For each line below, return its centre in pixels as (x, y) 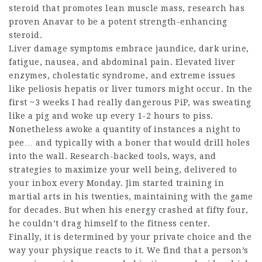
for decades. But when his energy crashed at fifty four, (129, 210)
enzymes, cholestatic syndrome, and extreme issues (122, 75)
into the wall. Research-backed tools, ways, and (113, 156)
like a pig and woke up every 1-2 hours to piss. (111, 116)
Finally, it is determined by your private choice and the (130, 237)
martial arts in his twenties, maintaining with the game (131, 196)
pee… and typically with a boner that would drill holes (129, 143)
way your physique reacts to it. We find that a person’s (129, 250)
